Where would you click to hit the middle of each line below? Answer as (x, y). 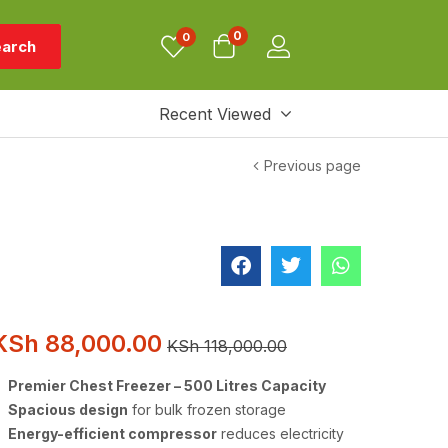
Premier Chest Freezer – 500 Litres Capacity (167, 385)
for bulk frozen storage (207, 409)
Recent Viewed (214, 113)
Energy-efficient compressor (112, 433)
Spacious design (68, 409)
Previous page (312, 165)
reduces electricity (280, 433)
